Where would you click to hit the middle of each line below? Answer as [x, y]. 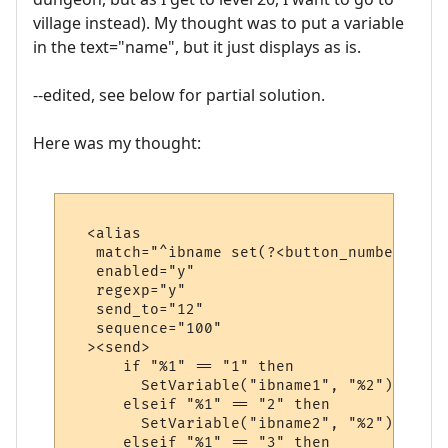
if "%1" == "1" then [182, 367]
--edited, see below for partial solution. [179, 94]
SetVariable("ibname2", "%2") [231, 424]
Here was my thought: [117, 142]
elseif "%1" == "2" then [200, 405]
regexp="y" [128, 291]
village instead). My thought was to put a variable [218, 22]
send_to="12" [137, 310]
